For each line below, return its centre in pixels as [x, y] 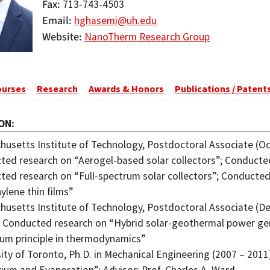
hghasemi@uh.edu [116, 20]
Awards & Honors [126, 89]
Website [61, 37]
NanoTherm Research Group [147, 37]
